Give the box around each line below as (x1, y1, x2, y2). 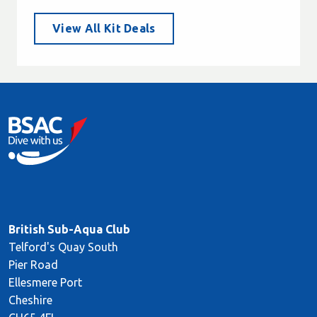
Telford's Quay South (8, 241, 118, 254)
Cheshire (8, 294, 52, 307)
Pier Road (8, 258, 58, 272)
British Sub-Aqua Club (8, 223, 130, 236)
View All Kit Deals (52, 21, 156, 35)
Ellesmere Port (8, 276, 82, 289)
